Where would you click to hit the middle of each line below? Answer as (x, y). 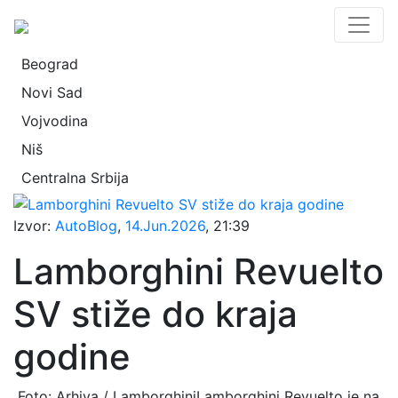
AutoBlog (86, 225)
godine (72, 356)
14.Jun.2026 (165, 225)
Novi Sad (52, 92)
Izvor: (34, 225)
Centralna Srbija (75, 178)
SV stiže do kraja (155, 314)
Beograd (50, 64)
